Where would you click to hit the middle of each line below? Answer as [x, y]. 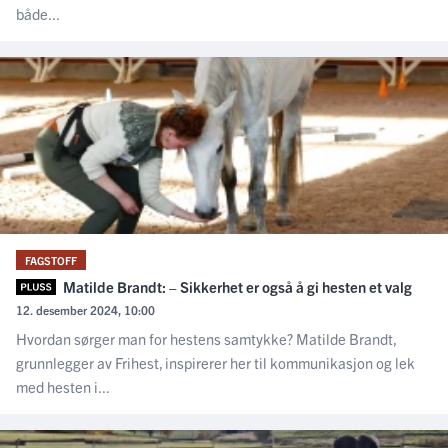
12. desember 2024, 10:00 [85, 310]
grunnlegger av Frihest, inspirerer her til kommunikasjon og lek [215, 363]
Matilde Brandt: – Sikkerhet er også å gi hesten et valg [235, 286]
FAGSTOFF [51, 259]
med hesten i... [63, 387]
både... [38, 13]
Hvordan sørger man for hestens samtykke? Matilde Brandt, [206, 339]
